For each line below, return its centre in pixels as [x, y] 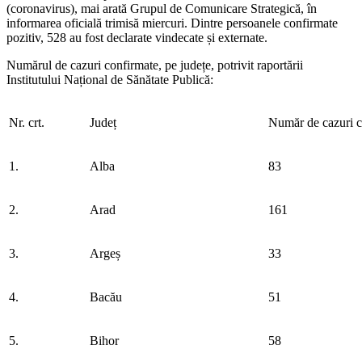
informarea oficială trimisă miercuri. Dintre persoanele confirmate [172, 23]
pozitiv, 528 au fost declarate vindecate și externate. [137, 37]
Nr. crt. [27, 122]
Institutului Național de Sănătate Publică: [110, 79]
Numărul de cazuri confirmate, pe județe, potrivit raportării [155, 65]
